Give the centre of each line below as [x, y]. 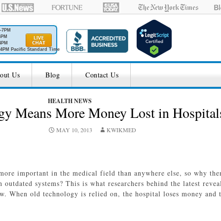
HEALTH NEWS [70, 101]
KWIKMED [121, 130]
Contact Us [102, 75]
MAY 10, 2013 [74, 130]
